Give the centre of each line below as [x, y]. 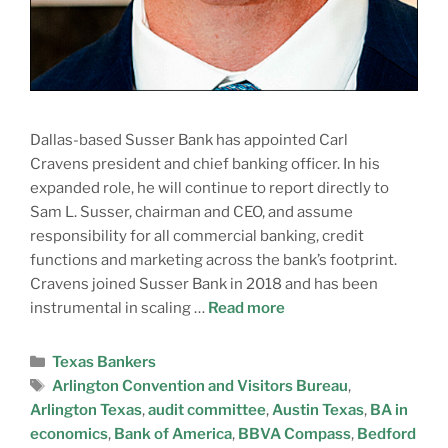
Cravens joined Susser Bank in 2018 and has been [204, 283]
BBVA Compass [294, 433]
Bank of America [173, 433]
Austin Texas [318, 409]
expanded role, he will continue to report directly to [209, 187]
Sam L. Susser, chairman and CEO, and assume [191, 211]
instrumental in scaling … [119, 307]
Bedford [386, 433]
